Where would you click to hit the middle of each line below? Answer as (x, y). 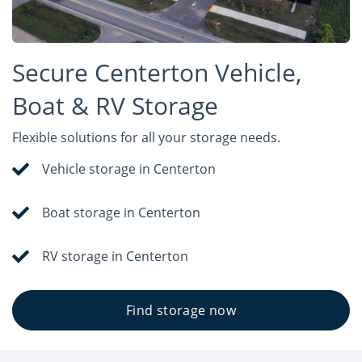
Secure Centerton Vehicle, (157, 73)
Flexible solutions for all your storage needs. (146, 138)
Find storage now (181, 311)
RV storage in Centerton (116, 257)
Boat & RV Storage (115, 106)
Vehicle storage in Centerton (129, 169)
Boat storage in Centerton (122, 213)
